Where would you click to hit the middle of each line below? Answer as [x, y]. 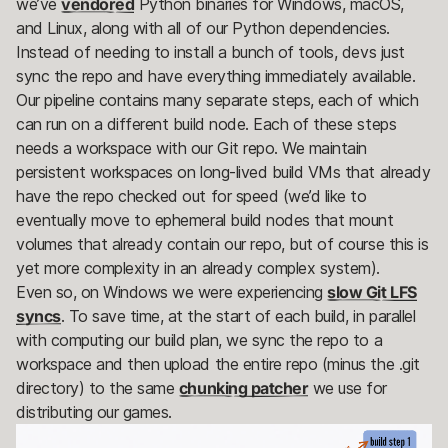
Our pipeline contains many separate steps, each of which [217, 99]
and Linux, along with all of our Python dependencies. [203, 27]
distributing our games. [96, 411]
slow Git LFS [372, 291]
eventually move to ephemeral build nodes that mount [205, 219]
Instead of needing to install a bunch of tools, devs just [210, 51]
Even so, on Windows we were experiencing [172, 291]
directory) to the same [97, 387]
